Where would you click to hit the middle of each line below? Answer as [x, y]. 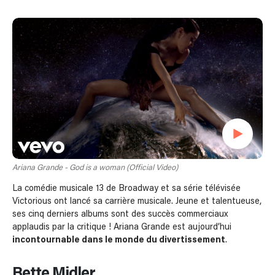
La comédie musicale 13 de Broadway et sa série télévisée [126, 189]
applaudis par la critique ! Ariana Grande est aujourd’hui [122, 227]
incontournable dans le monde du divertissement [119, 240]
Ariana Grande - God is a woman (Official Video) [95, 168]
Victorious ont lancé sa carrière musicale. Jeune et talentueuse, [137, 202]
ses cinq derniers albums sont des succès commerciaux [120, 215]
